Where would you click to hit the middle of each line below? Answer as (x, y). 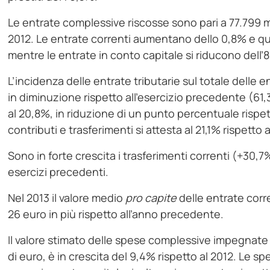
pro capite (151, 198)
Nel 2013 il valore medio (67, 198)
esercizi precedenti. (58, 172)
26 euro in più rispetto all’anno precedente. (116, 214)
